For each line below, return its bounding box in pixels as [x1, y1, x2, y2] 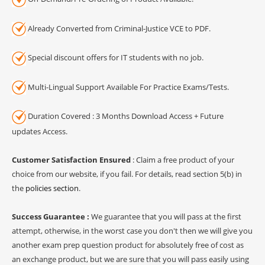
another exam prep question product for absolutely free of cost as [12, 239, 244, 250]
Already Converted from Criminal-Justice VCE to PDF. [26, 22, 211, 34]
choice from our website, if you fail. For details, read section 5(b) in [12, 168, 242, 179]
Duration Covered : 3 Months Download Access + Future [26, 111, 224, 122]
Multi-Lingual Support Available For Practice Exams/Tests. [26, 81, 229, 92]
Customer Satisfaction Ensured [12, 154, 131, 165]
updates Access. [12, 125, 67, 137]
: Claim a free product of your [131, 154, 234, 165]
